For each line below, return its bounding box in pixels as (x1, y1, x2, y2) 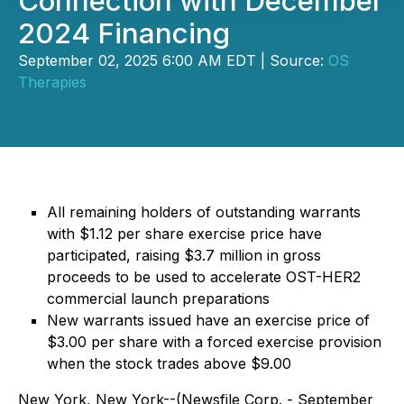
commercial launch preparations (47, 289, 270, 308)
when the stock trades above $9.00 (47, 354, 291, 372)
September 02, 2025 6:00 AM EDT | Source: (18, 51, 328, 69)
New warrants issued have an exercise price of (47, 311, 370, 329)
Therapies (18, 73, 87, 91)
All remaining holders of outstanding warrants (47, 203, 361, 221)
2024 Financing (18, 16, 230, 50)
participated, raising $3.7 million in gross (47, 246, 321, 264)
